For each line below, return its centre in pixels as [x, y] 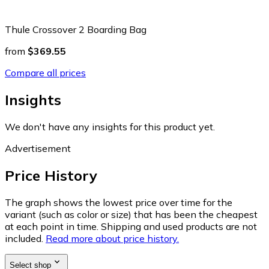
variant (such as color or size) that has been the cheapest [131, 214]
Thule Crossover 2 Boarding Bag [76, 29]
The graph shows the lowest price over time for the [119, 202]
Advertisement [38, 148]
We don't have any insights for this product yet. [110, 126]
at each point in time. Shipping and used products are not [131, 226]
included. [24, 238]
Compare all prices [45, 72]
